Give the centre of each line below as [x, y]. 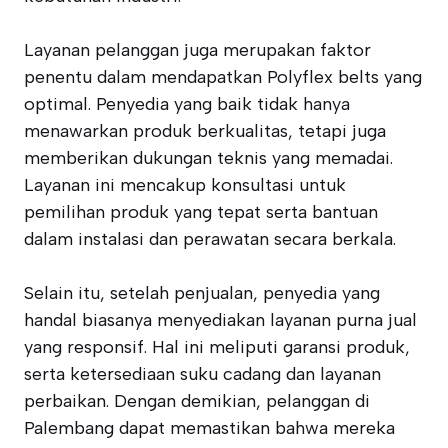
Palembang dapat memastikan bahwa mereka [209, 428]
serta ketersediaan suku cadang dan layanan [202, 374]
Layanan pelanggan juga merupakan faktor [197, 50]
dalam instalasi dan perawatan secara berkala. [210, 239]
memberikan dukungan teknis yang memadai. [208, 158]
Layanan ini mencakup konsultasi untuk [185, 185]
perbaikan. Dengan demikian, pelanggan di [197, 401]
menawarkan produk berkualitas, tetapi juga [205, 131]
